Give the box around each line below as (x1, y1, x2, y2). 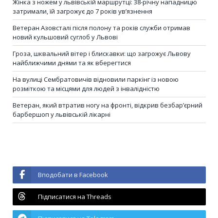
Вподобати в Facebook (38, 170, 108, 179)
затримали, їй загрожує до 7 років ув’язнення (13, 6, 152, 16)
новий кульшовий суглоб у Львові (13, 32, 118, 41)
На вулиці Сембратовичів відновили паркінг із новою (13, 74, 179, 84)
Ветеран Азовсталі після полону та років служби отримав (13, 23, 190, 32)
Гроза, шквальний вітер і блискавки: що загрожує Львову (13, 49, 191, 58)
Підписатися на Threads (38, 192, 111, 201)
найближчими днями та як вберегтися (13, 58, 131, 67)
